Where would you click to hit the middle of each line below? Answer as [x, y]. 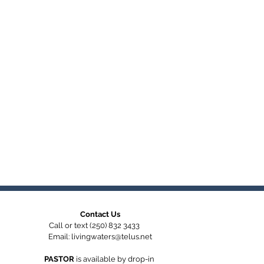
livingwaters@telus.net [112, 236]
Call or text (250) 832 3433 [100, 225]
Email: [60, 236]
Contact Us [100, 214]
